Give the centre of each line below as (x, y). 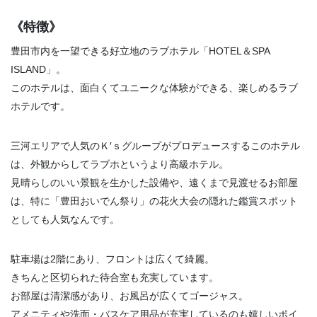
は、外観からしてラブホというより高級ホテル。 (120, 165)
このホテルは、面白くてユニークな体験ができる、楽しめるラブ (154, 88)
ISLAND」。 (38, 70)
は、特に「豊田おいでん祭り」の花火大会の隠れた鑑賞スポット (154, 201)
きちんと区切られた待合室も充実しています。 (115, 278)
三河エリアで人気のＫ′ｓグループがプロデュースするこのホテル (155, 146)
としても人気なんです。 (65, 220)
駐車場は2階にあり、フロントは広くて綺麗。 (113, 259)
